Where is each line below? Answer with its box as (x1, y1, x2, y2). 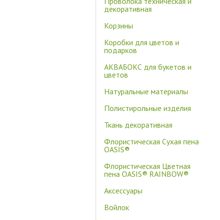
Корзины (104, 21, 133, 30)
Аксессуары (104, 186, 142, 195)
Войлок (104, 202, 129, 212)
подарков (104, 45, 137, 55)
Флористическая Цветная (104, 161, 191, 171)
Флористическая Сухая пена (104, 137, 199, 146)
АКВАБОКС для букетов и (104, 62, 192, 72)
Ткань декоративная (104, 120, 172, 130)
